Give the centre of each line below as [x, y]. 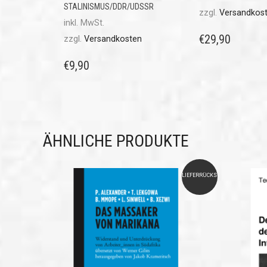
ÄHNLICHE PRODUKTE [116, 141]
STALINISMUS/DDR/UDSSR [109, 6]
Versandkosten [113, 39]
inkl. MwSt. [84, 23]
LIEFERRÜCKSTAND [207, 175]
